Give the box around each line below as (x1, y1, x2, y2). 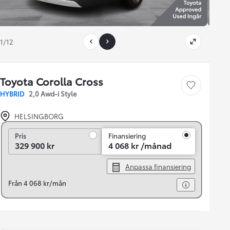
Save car (190, 85, 208, 91)
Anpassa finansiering (125, 162, 191, 171)
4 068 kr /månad (108, 139, 171, 151)
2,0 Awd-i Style (29, 89, 76, 99)
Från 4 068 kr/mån (8, 178, 66, 188)
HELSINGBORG (14, 111, 64, 121)
